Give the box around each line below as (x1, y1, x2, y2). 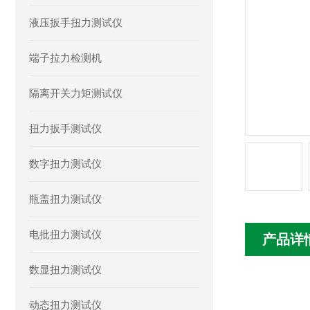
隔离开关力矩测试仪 (29, 87, 122, 99)
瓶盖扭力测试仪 (29, 193, 102, 205)
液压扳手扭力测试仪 (29, 17, 122, 28)
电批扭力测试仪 (29, 228, 102, 240)
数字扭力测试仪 (29, 158, 102, 170)
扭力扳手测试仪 (29, 122, 102, 134)
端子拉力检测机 (29, 52, 102, 64)
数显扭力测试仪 (29, 264, 102, 275)
